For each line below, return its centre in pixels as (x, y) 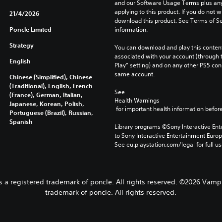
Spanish (21, 121)
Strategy (21, 45)
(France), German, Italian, (46, 94)
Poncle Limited (30, 29)
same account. (134, 74)
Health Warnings (137, 100)
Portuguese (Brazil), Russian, (51, 112)
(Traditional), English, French (51, 85)
